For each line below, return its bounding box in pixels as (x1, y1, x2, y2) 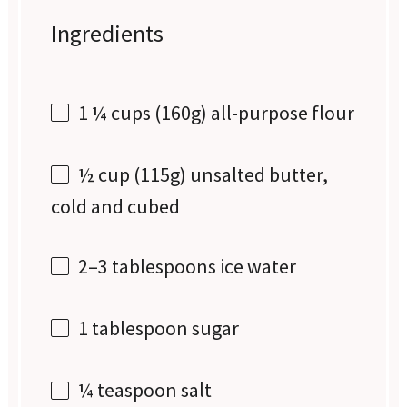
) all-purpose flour (201, 99, 355, 125)
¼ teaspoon (78, 377, 178, 403)
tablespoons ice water (108, 253, 297, 280)
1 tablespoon (78, 315, 189, 342)
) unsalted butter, (180, 162, 329, 188)
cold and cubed (51, 194, 181, 220)
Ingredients (51, 17, 164, 48)
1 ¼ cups (78, 99, 152, 125)
